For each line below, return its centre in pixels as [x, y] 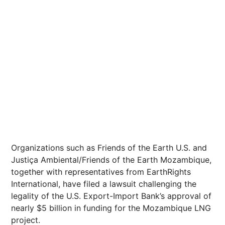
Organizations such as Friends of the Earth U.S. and [109, 148]
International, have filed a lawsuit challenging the [104, 184]
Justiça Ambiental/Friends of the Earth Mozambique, [111, 160]
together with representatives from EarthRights [101, 172]
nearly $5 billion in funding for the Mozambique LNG [111, 208]
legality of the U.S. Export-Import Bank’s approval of [111, 196]
